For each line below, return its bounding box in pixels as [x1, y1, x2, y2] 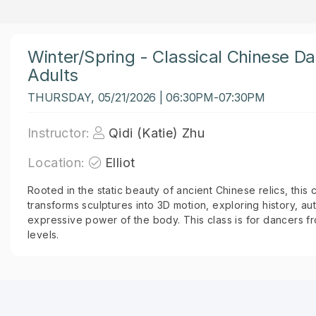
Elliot [105, 155, 135, 170]
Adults [28, 65, 78, 85]
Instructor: [28, 126, 90, 140]
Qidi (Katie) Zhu [108, 126, 205, 140]
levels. [28, 229, 59, 241]
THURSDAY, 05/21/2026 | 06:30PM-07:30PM [28, 90, 265, 104]
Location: [28, 155, 85, 170]
